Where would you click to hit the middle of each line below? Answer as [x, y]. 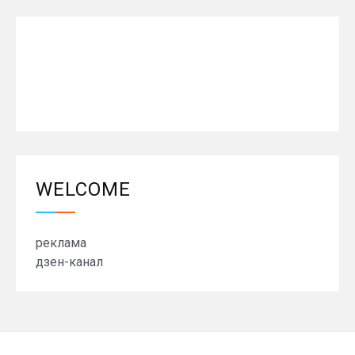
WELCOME [83, 190]
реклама [61, 243]
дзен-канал [69, 262]
